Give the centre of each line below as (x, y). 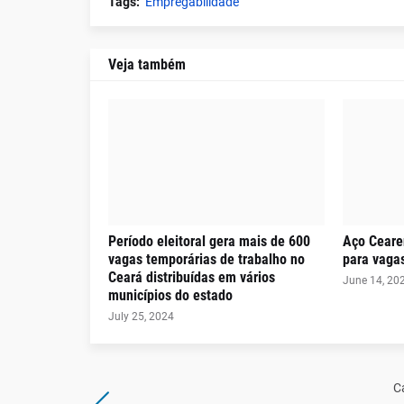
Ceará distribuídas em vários (191, 277)
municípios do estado (170, 295)
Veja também (147, 64)
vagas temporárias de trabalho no (206, 259)
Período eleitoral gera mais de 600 (209, 241)
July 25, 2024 (141, 317)
